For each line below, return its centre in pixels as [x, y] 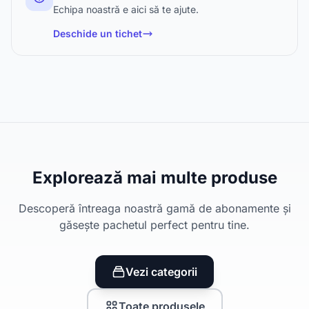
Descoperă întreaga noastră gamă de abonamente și [154, 208]
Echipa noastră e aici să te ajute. [126, 9]
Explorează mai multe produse [154, 178]
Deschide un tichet [98, 33]
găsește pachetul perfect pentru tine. [154, 225]
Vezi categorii [161, 272]
